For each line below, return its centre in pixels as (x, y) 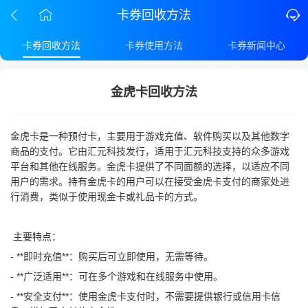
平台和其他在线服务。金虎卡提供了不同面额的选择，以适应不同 (150, 166)
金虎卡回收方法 (154, 92)
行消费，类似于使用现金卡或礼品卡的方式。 (107, 197)
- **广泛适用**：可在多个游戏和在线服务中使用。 (117, 276)
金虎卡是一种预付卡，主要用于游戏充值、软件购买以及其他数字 (150, 136)
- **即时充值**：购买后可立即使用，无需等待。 (112, 256)
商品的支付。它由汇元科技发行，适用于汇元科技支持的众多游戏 (150, 151)
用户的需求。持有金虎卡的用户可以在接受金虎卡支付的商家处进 (150, 181)
